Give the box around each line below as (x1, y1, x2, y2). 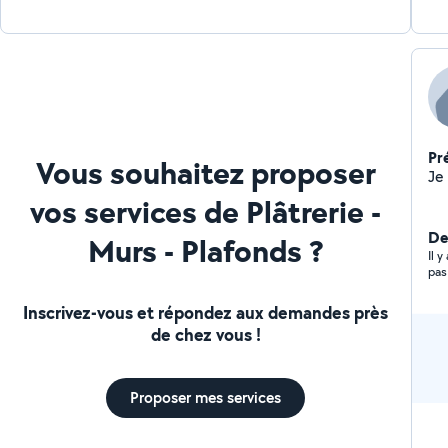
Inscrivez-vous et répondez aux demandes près (23, 299, 389, 325)
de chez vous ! (150, 321, 261, 347)
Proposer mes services (130, 386, 282, 408)
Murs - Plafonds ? (87, 228, 324, 272)
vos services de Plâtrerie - (30, 189, 382, 233)
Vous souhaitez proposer (35, 150, 376, 194)
